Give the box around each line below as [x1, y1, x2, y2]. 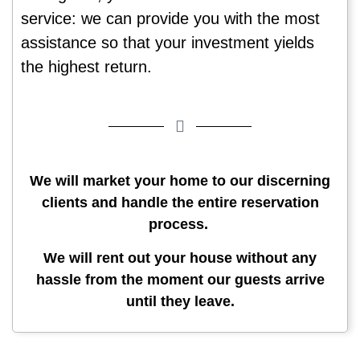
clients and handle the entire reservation [41, 194, 319, 211]
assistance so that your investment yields [21, 33, 314, 51]
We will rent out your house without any [43, 249, 317, 266]
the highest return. [21, 57, 157, 76]
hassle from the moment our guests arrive [35, 271, 325, 288]
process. [148, 216, 212, 233]
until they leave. [125, 292, 235, 309]
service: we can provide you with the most [21, 9, 320, 27]
